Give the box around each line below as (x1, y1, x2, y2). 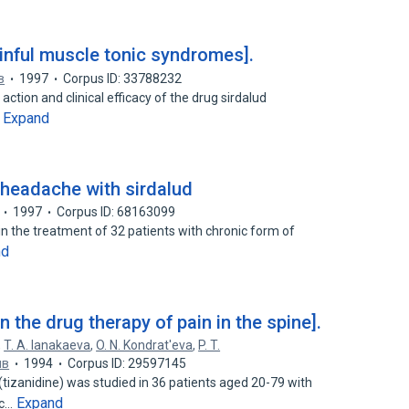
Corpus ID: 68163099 (57, 204, 176, 219)
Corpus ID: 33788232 (63, 71, 183, 86)
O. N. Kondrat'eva (96, 338, 194, 352)
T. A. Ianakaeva (4, 338, 91, 352)
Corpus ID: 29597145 (68, 356, 187, 371)
